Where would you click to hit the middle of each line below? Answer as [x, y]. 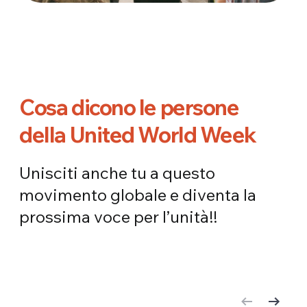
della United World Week [138, 135]
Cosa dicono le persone [129, 107]
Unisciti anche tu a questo [118, 173]
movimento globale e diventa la [138, 195]
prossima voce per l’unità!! [119, 217]
